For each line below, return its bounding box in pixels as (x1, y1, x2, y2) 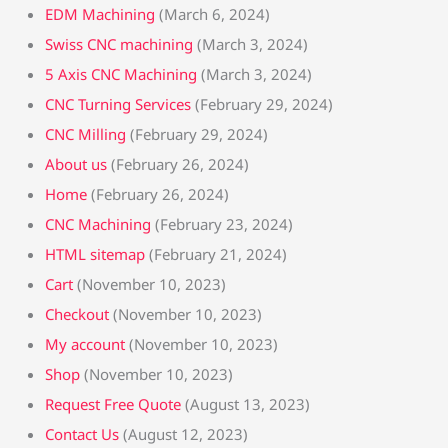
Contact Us (45, 424, 119, 444)
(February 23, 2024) (155, 214, 293, 234)
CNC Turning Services (45, 94, 191, 114)
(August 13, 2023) (185, 394, 310, 414)
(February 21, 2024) (149, 244, 287, 264)
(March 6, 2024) (159, 4, 270, 24)
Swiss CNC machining (45, 34, 193, 54)
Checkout (45, 304, 109, 324)
